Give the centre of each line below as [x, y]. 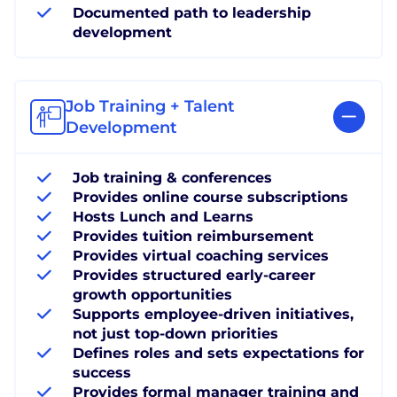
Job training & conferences [172, 177]
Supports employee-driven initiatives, [213, 314]
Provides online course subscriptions [210, 197]
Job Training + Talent [150, 106]
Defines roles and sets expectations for [218, 353]
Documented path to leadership [192, 12]
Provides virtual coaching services [201, 255]
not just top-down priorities [175, 333]
